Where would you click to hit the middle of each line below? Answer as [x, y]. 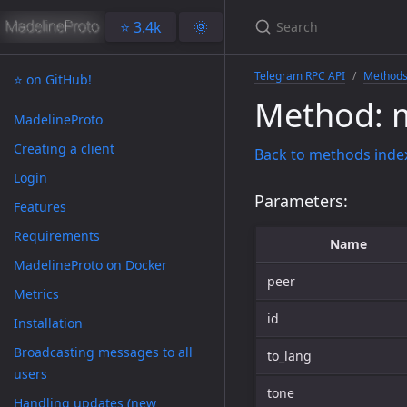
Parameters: [301, 201]
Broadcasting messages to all [103, 352]
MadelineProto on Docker [90, 265]
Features [40, 207]
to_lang [289, 356]
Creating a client [64, 149]
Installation [48, 323]
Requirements [57, 236]
